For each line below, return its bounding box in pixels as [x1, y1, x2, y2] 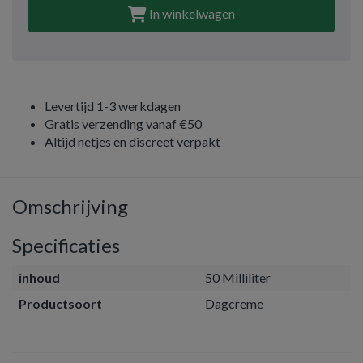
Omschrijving [12, 194, 128, 218]
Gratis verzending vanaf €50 [45, 116, 202, 131]
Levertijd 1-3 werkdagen [45, 98, 181, 113]
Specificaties [12, 233, 120, 257]
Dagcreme [205, 296, 263, 311]
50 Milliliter [205, 270, 271, 285]
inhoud [19, 270, 60, 285]
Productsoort [19, 296, 102, 311]
